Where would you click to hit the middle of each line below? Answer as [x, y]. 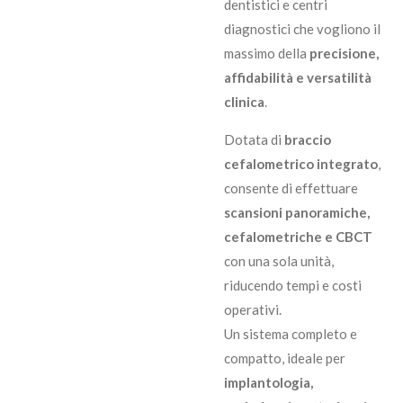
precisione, [344, 53]
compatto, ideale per [285, 358]
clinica [244, 101]
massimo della [267, 53]
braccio [308, 139]
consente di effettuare [291, 188]
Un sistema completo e [291, 333]
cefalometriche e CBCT [298, 236]
